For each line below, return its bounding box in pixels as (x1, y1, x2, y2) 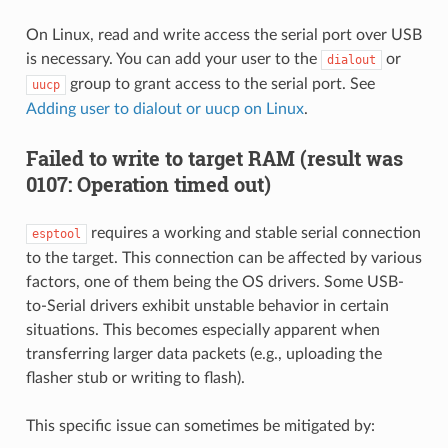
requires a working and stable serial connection (86, 224, 421, 241)
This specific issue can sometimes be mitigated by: (25, 417, 375, 434)
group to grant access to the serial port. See (65, 75, 375, 92)
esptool (31, 226, 81, 241)
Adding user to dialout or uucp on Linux (25, 100, 304, 117)
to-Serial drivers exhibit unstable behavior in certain (25, 297, 389, 314)
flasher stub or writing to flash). (25, 369, 245, 386)
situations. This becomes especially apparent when (25, 321, 380, 338)
